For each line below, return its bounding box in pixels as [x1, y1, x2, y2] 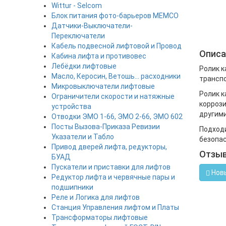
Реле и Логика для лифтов [51, 193, 140, 201]
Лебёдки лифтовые [51, 62, 117, 70]
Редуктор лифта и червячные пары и [51, 173, 175, 181]
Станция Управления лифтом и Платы [51, 203, 179, 211]
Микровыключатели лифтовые [51, 82, 155, 90]
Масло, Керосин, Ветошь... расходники [51, 72, 181, 80]
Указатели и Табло [51, 133, 114, 141]
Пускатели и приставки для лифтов [51, 163, 171, 171]
